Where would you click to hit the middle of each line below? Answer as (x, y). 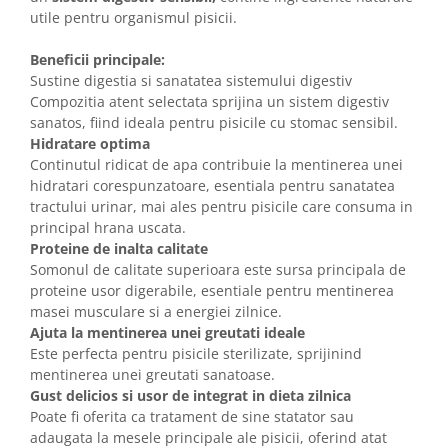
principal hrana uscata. (108, 227)
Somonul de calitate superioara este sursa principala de (218, 269)
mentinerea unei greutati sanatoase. (152, 374)
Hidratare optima (90, 143)
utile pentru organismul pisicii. (133, 17)
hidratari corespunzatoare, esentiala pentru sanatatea (212, 185)
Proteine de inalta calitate (119, 248)
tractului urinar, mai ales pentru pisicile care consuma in (221, 206)
